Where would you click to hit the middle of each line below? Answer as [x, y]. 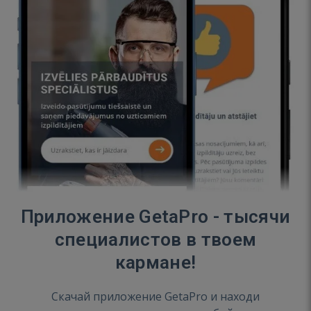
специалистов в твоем [155, 240]
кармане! [155, 263]
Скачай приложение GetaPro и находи [155, 297]
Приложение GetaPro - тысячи [155, 217]
